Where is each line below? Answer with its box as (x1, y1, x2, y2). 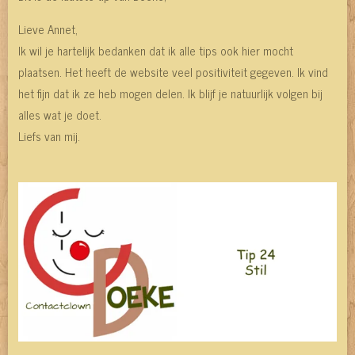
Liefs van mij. (18, 126, 80, 147)
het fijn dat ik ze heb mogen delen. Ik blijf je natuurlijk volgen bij (18, 83, 323, 104)
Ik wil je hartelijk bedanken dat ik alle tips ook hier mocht (18, 40, 293, 61)
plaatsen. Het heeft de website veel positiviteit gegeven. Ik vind (18, 62, 328, 82)
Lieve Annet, (18, 19, 78, 40)
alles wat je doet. (18, 105, 101, 125)
